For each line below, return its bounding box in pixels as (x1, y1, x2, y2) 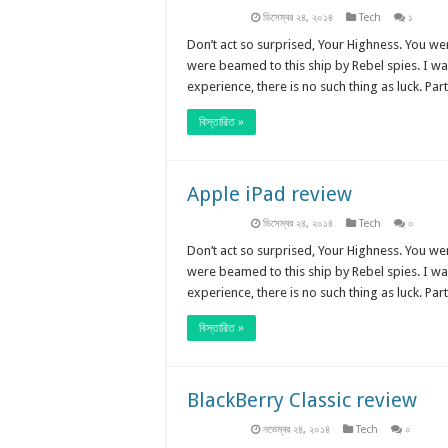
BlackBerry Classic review (187, 387, 417, 412)
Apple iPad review (187, 181, 352, 206)
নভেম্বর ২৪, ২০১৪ (263, 422, 330, 436)
